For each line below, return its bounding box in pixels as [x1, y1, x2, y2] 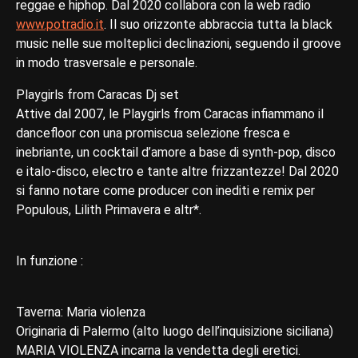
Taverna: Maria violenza [16, 304, 145, 320]
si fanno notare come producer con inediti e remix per [16, 182, 315, 198]
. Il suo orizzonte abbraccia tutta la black [104, 16, 332, 32]
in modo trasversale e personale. [16, 54, 197, 70]
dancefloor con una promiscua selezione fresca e [16, 125, 290, 141]
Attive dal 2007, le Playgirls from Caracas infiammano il [16, 105, 324, 121]
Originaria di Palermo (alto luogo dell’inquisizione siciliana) [16, 323, 333, 339]
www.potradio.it [16, 16, 104, 32]
